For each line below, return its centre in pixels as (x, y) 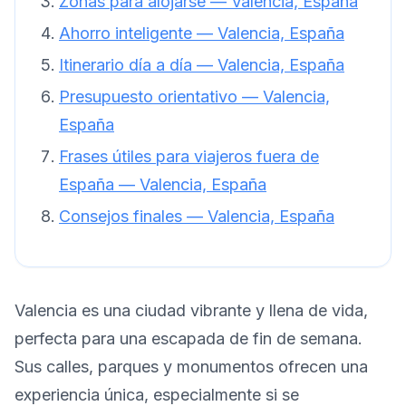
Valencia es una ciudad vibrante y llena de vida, (191, 310)
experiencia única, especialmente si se (157, 394)
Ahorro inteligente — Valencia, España (202, 33)
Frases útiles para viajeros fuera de (189, 156)
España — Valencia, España (163, 184)
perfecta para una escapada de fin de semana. (188, 338)
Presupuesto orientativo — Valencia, (194, 96)
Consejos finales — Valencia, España (197, 216)
